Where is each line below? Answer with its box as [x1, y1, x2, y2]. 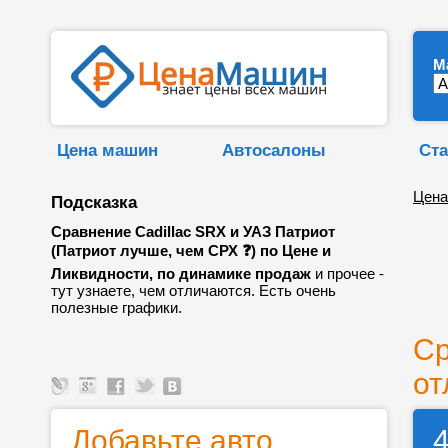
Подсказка [51, 192, 137, 212]
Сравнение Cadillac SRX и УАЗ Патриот [51, 223, 335, 240]
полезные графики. [51, 299, 182, 316]
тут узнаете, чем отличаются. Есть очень [51, 282, 336, 299]
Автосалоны [222, 140, 326, 160]
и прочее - [311, 265, 384, 282]
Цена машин [57, 140, 158, 160]
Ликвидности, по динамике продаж [51, 265, 311, 282]
